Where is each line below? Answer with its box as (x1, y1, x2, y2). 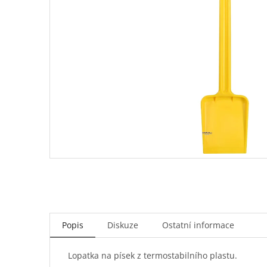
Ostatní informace (162, 219, 234, 231)
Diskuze (107, 219, 138, 231)
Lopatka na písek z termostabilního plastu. (68, 250, 237, 261)
